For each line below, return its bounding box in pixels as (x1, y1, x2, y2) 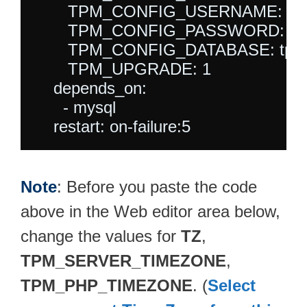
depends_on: (34, 79, 147, 98)
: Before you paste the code (57, 177, 257, 197)
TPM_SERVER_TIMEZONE (21, 251, 226, 271)
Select (208, 276, 256, 295)
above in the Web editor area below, (21, 202, 280, 221)
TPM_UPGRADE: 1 (34, 60, 211, 79)
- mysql (34, 98, 116, 117)
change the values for (21, 227, 181, 246)
